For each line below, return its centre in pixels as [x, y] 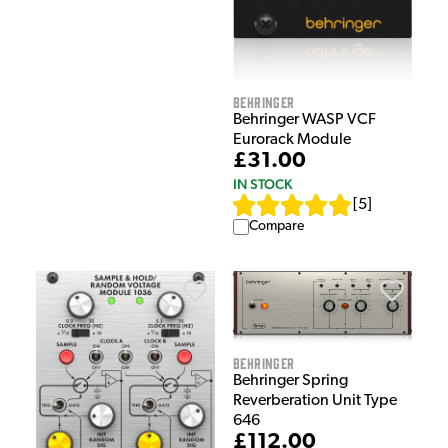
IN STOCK [262, 184]
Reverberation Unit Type [315, 401]
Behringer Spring [290, 381]
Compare [276, 227]
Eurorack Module [292, 140]
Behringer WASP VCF [304, 120]
